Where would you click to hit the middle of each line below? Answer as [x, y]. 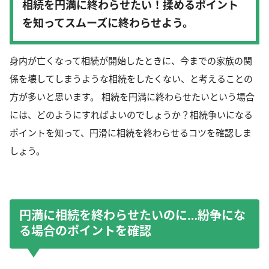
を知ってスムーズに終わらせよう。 [108, 23]
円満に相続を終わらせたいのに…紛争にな [132, 215]
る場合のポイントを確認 [85, 231]
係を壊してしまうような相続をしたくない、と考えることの [131, 78]
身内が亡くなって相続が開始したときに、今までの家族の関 [131, 60]
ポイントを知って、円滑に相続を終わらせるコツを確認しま [131, 132]
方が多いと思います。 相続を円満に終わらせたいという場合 [132, 96]
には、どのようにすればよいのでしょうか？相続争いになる [131, 114]
